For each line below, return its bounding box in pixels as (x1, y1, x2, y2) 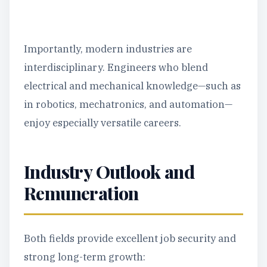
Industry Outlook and (24, 160, 194, 184)
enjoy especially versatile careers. (24, 116, 181, 129)
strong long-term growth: (24, 250, 145, 263)
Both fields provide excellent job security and (24, 232, 236, 245)
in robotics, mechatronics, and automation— (24, 98, 232, 111)
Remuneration (24, 181, 139, 205)
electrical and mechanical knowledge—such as (24, 79, 241, 92)
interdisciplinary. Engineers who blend (24, 61, 208, 74)
